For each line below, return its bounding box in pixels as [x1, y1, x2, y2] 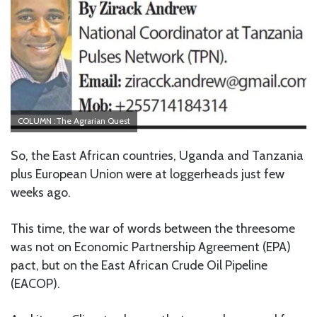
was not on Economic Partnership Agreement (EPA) [11, 238, 291, 255]
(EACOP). [11, 275, 60, 292]
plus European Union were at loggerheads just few [11, 166, 284, 182]
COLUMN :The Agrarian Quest [18, 115, 130, 126]
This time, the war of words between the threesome [11, 220, 295, 236]
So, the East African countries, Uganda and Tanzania [11, 147, 304, 163]
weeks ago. [11, 184, 71, 200]
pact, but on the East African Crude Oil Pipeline [11, 257, 267, 273]
